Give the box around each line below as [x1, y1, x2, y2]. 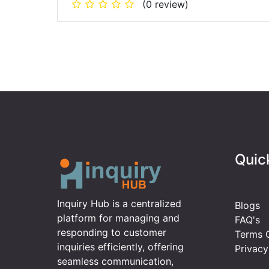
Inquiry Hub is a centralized [56, 197, 181, 210]
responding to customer [56, 226, 166, 238]
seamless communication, [56, 255, 174, 267]
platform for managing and [56, 211, 180, 224]
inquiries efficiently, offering [56, 240, 184, 253]
